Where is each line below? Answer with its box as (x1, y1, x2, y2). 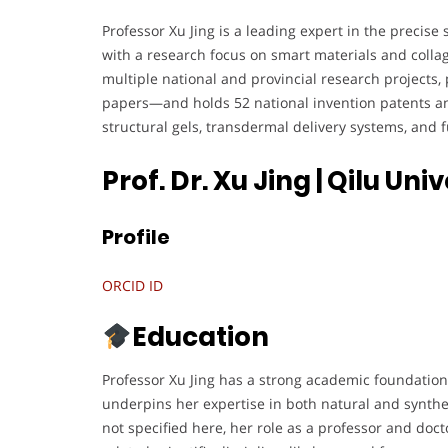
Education (131, 318, 269, 355)
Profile (102, 223, 170, 252)
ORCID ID (102, 275, 163, 295)
